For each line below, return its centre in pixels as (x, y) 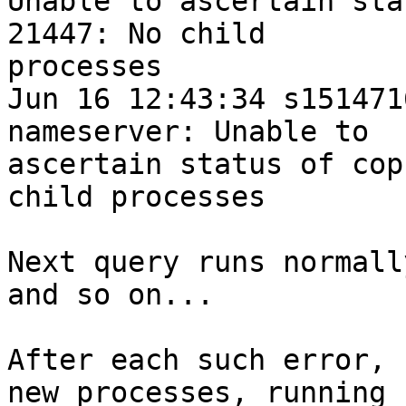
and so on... (111, 295)
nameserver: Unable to (188, 132)
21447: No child (136, 34)
